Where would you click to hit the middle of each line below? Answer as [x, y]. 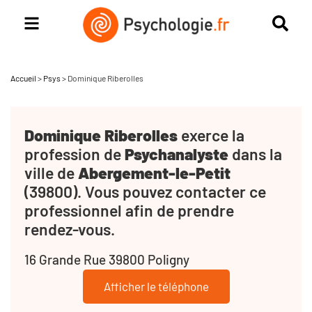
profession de [75, 154]
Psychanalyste [177, 154]
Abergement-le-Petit [154, 172]
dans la [255, 154]
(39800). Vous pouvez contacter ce [145, 191]
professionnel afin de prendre [129, 210]
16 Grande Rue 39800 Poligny [107, 259]
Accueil [23, 78]
